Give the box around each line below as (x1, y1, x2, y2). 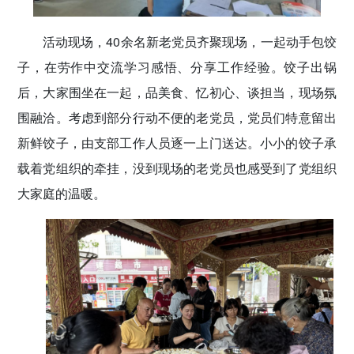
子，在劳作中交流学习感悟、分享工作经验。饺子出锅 (17, 57, 337, 76)
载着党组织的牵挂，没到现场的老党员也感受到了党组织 (17, 158, 337, 177)
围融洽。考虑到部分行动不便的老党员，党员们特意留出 (17, 107, 337, 126)
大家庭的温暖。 (17, 183, 106, 202)
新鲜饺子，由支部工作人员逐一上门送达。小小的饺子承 (17, 133, 337, 152)
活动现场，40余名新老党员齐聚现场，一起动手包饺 (43, 32, 337, 51)
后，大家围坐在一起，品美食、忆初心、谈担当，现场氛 (17, 82, 337, 101)
